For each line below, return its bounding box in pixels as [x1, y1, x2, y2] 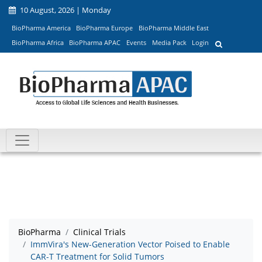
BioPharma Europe [76, 23, 133, 32]
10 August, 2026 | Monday [18, 5, 111, 15]
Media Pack [151, 38, 187, 47]
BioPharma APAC [69, 38, 121, 47]
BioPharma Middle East [138, 23, 209, 32]
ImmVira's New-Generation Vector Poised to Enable [30, 239, 230, 250]
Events [126, 38, 146, 47]
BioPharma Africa [11, 38, 64, 47]
